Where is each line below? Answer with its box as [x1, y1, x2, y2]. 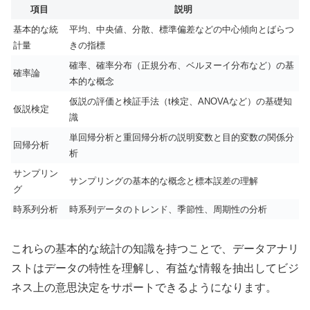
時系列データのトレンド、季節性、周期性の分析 [69, 203, 267, 215]
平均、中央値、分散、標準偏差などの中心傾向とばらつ [69, 24, 294, 35]
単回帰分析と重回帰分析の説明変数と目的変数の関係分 [69, 131, 294, 143]
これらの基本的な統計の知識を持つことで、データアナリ [11, 242, 299, 255]
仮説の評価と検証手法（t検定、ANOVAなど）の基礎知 [69, 95, 292, 107]
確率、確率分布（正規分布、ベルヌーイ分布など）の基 [69, 60, 294, 71]
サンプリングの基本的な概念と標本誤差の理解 [69, 175, 258, 186]
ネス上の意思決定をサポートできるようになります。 [11, 281, 277, 293]
